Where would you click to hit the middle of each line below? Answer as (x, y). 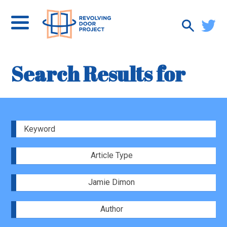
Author (111, 209)
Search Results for (99, 74)
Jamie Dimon (111, 182)
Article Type (111, 155)
